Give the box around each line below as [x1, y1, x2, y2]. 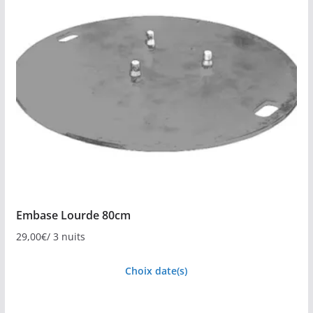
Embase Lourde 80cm [15, 207, 131, 223]
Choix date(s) [125, 263, 188, 277]
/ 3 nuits [46, 229, 85, 243]
